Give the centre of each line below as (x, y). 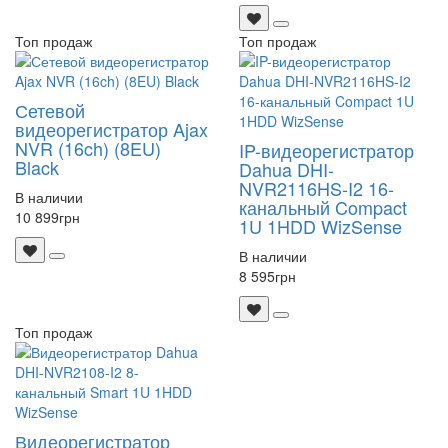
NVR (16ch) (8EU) (88, 148)
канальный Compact (323, 207)
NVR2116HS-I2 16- (316, 188)
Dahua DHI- (286, 169)
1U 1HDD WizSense (320, 226)
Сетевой (50, 110)
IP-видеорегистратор (326, 150)
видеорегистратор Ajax (111, 129)
